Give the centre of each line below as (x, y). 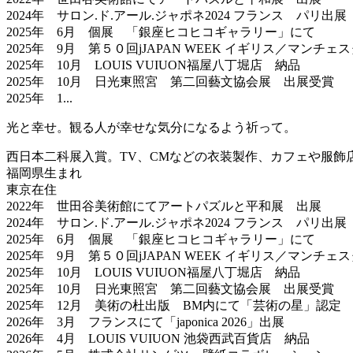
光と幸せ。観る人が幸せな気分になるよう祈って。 (151, 127)
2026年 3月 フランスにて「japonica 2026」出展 (145, 321)
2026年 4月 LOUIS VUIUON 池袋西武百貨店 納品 (158, 338)
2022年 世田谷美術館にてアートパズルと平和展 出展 (164, 206)
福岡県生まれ (44, 173)
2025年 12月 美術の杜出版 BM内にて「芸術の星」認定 (174, 305)
